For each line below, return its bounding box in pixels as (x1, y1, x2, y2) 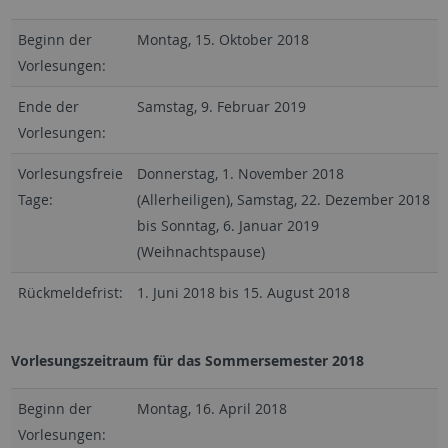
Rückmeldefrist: (17, 283, 123, 303)
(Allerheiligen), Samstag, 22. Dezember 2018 (136, 190, 430, 210)
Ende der (17, 97, 79, 117)
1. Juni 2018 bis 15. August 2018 (136, 283, 350, 303)
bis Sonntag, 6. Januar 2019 (136, 216, 319, 236)
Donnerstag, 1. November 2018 (136, 164, 344, 184)
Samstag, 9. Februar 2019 (136, 97, 306, 117)
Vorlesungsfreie (17, 164, 123, 184)
